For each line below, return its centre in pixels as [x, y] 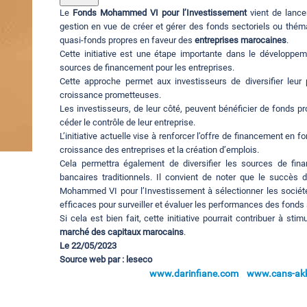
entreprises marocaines [241, 40]
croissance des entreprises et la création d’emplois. [159, 149]
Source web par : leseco [106, 259]
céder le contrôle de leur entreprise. [127, 122]
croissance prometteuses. [110, 95]
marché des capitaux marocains [122, 232]
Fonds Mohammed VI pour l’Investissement [160, 12]
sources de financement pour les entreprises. [147, 67]
